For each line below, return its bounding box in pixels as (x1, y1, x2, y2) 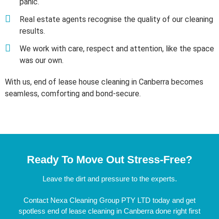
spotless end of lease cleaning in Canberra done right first (19, 206, 200, 215)
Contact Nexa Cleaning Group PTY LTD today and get (23, 196, 196, 204)
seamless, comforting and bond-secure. (5, 88, 141, 98)
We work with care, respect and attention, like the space (20, 44, 214, 53)
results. (20, 26, 45, 36)
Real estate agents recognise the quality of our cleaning (20, 14, 213, 24)
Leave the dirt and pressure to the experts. (42, 174, 177, 183)
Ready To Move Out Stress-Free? (27, 153, 192, 166)
